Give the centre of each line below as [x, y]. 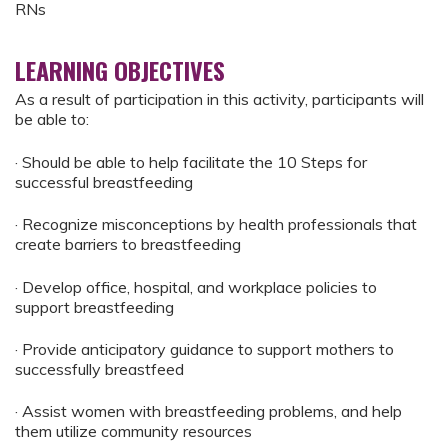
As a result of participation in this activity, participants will [219, 99]
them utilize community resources [133, 431]
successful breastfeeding [104, 181]
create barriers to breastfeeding [128, 244]
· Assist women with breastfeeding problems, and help [208, 411]
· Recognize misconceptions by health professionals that [216, 224]
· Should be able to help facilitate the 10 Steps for [191, 161]
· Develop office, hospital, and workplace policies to [196, 286]
